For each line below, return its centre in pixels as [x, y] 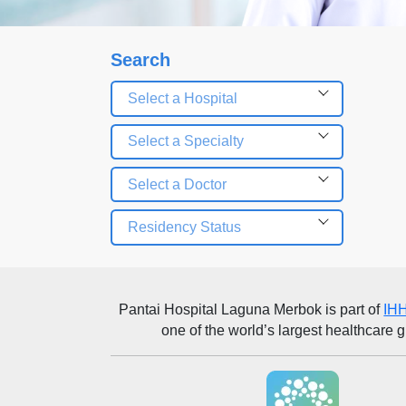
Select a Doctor [177, 184]
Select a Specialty [185, 141]
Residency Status [184, 227]
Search [140, 60]
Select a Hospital [182, 98]
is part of [353, 310]
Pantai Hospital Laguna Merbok [221, 310]
